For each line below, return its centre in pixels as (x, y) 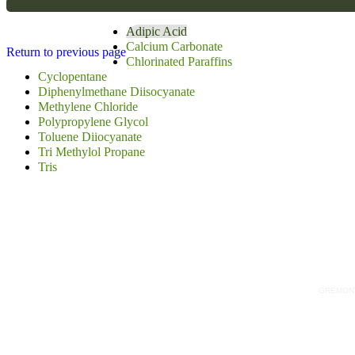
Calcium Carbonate (174, 46)
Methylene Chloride (88, 106)
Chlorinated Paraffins (179, 61)
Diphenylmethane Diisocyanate (116, 91)
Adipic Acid (157, 31)
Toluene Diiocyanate (90, 136)
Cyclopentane (73, 76)
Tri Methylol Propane (92, 151)
